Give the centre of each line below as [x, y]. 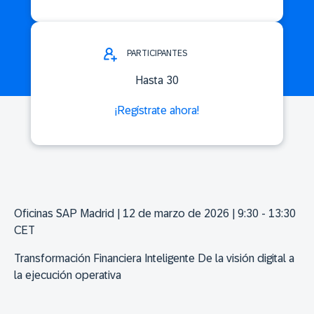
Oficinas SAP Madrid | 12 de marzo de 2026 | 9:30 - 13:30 [155, 214]
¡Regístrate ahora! [157, 111]
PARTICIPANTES [157, 54]
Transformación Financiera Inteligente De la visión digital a [154, 259]
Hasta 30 [157, 81]
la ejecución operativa [68, 275]
